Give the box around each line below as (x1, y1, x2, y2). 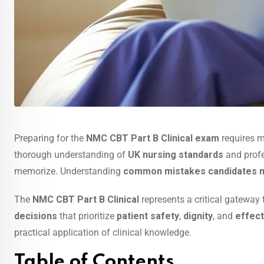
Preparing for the (14, 133, 86, 144)
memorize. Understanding (14, 166, 123, 177)
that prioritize (57, 210, 117, 222)
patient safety (117, 210, 179, 222)
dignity (183, 210, 213, 222)
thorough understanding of (14, 149, 128, 161)
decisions (14, 210, 57, 222)
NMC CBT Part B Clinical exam (86, 133, 222, 144)
